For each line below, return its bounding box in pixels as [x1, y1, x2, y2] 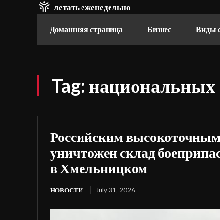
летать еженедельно [54, 1, 131, 12]
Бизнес [147, 25, 171, 34]
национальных [89, 74, 215, 97]
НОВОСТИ [50, 186, 83, 194]
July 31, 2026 [96, 186, 135, 194]
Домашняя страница [50, 25, 123, 34]
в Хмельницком [50, 160, 147, 176]
